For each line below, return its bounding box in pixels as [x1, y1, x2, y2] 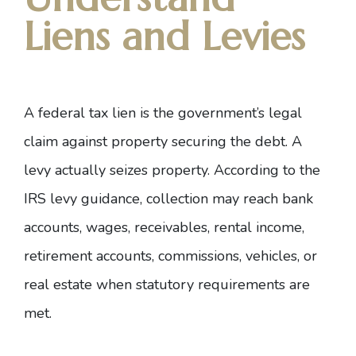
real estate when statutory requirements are [24, 275, 310, 294]
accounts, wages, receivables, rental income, [24, 218, 304, 237]
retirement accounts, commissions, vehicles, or [24, 246, 317, 265]
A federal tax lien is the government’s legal [24, 103, 302, 122]
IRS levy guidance [24, 189, 140, 208]
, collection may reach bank [140, 189, 313, 208]
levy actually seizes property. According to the [24, 161, 320, 180]
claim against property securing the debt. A [24, 132, 302, 151]
